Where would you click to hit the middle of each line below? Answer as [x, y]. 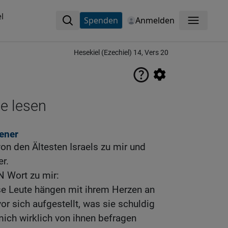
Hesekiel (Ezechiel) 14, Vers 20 [121, 53]
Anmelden [155, 20]
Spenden [101, 20]
